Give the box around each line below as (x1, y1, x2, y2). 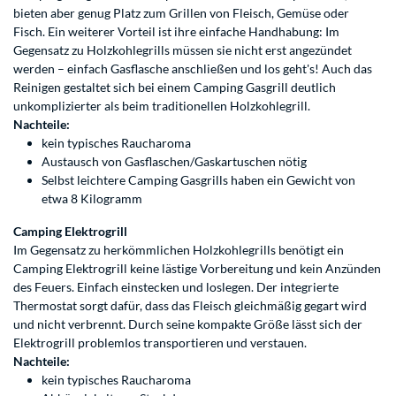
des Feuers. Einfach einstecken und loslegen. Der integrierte (13, 279, 339, 295)
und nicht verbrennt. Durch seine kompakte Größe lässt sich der (13, 316, 362, 332)
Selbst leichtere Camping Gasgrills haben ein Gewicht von (42, 172, 355, 188)
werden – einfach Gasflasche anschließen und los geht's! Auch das (13, 61, 372, 77)
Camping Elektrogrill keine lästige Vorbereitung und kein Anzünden (13, 261, 381, 277)
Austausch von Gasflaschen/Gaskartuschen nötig (42, 154, 307, 170)
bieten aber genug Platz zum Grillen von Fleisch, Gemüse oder (13, 5, 349, 21)
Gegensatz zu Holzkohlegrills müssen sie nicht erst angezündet (13, 42, 352, 58)
